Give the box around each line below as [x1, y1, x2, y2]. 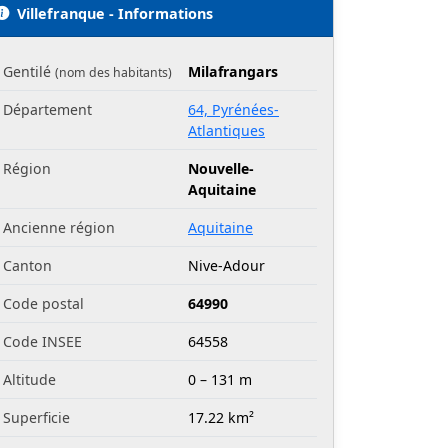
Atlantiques [188, 120, 265, 140]
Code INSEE [3, 331, 82, 351]
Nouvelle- [188, 158, 254, 178]
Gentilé [3, 61, 55, 81]
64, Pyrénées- [188, 99, 279, 119]
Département [3, 99, 92, 119]
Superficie [3, 407, 70, 427]
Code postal [3, 293, 84, 313]
